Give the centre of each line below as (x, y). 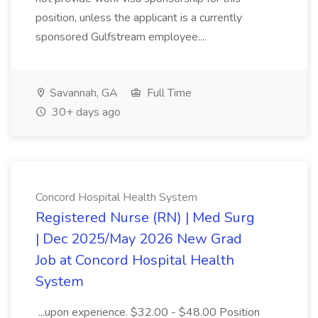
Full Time (168, 93)
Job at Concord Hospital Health (135, 260)
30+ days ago (85, 112)
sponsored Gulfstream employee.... (122, 37)
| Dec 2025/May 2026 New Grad (139, 239)
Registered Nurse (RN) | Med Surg (145, 218)
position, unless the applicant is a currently (139, 18)
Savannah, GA (82, 93)
